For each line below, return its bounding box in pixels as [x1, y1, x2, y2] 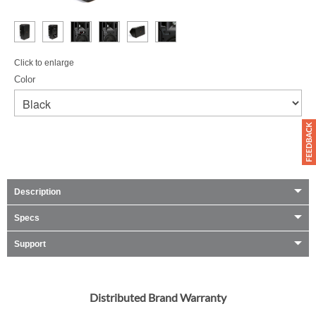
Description [14, 187, 61, 197]
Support [14, 239, 46, 249]
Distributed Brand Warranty [90, 291, 226, 304]
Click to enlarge [14, 58, 74, 68]
